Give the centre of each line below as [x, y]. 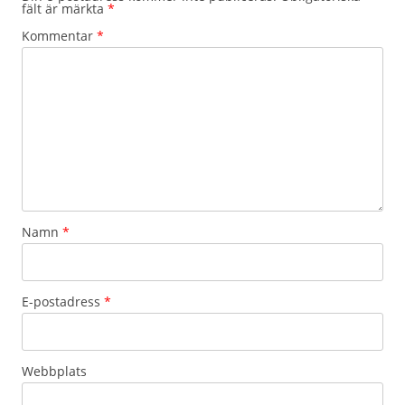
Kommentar [59, 36]
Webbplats [54, 371]
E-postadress [63, 301]
